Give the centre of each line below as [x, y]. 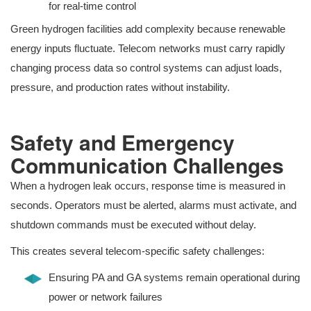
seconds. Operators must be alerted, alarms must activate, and [153, 205]
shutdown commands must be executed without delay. [133, 225]
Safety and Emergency [123, 142]
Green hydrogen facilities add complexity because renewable [148, 29]
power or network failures [106, 297]
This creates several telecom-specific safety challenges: [137, 251]
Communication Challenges [147, 165]
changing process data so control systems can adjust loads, [146, 68]
